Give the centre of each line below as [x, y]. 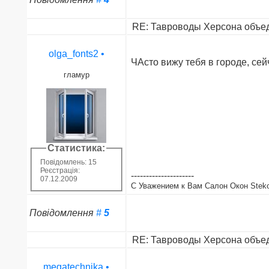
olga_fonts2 [73, 53]
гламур [76, 74]
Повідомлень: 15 [68, 162]
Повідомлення [62, 213]
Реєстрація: [60, 171]
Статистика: [77, 148]
